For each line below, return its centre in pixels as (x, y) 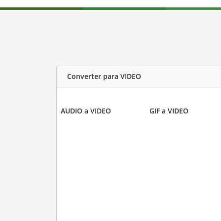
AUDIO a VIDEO (86, 110)
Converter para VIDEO (104, 76)
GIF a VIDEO (169, 110)
